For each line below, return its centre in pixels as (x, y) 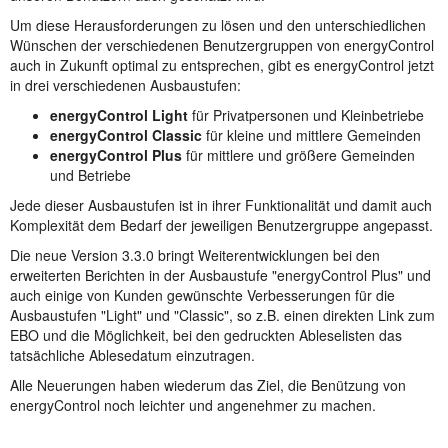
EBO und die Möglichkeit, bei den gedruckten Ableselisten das (206, 335)
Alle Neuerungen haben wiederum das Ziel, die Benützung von (208, 385)
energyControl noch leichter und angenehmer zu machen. (193, 405)
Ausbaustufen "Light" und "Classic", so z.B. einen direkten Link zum (222, 315)
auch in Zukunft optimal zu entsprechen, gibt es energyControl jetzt (222, 65)
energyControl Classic (126, 135)
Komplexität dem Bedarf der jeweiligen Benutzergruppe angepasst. (221, 225)
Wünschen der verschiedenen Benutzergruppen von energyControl (222, 45)
